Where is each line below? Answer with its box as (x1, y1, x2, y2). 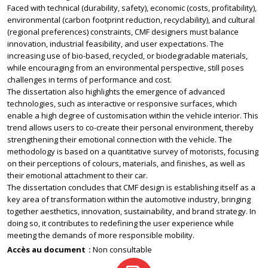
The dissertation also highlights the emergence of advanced (7, 86, 225, 97)
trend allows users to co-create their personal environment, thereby (7, 122, 254, 133)
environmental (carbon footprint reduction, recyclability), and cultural (7, 14, 255, 25)
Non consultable (93, 244, 152, 255)
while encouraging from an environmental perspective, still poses (7, 62, 244, 73)
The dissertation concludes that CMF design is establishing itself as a (7, 182, 255, 193)
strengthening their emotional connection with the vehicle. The (7, 134, 232, 145)
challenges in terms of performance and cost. (7, 74, 172, 85)
